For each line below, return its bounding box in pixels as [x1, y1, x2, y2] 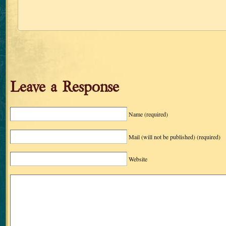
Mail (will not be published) [129, 132, 197, 141]
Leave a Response [10, 77, 119, 96]
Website [129, 155, 147, 163]
